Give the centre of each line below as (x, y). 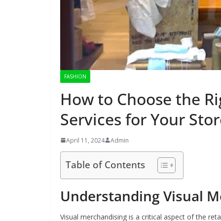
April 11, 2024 (85, 140)
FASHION (75, 76)
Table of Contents (105, 165)
